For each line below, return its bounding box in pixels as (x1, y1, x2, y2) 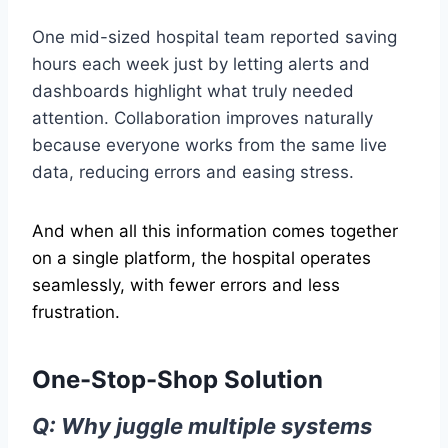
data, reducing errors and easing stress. (32, 162, 354, 183)
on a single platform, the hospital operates (32, 248, 371, 269)
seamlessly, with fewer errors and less (32, 275, 340, 296)
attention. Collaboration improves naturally (32, 108, 373, 129)
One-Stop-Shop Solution (32, 365, 323, 395)
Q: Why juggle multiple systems (32, 413, 372, 440)
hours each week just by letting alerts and (32, 54, 370, 75)
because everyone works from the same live (32, 135, 387, 156)
